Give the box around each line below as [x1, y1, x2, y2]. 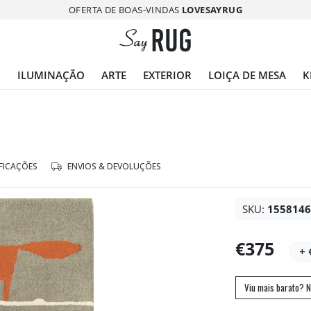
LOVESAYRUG [181, 3, 242, 16]
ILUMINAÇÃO [17, 68, 85, 82]
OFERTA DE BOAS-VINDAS [69, 3, 182, 16]
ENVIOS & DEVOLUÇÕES [65, 160, 161, 172]
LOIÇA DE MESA [208, 68, 286, 82]
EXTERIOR [143, 68, 192, 82]
